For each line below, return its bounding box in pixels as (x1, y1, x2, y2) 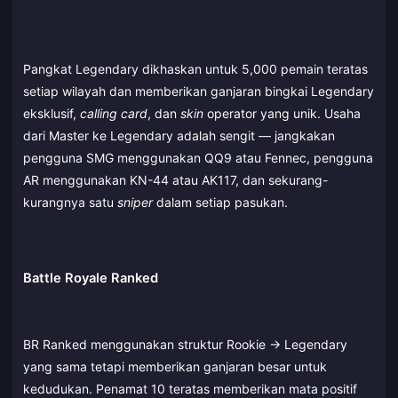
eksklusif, (23, 105, 80, 121)
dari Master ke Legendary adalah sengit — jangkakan (23, 127, 335, 143)
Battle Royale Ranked (23, 269, 158, 286)
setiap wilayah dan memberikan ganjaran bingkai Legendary (23, 83, 374, 99)
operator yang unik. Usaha (203, 105, 361, 121)
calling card (80, 105, 147, 121)
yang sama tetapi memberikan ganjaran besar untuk (23, 359, 327, 375)
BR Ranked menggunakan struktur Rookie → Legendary (23, 337, 347, 353)
